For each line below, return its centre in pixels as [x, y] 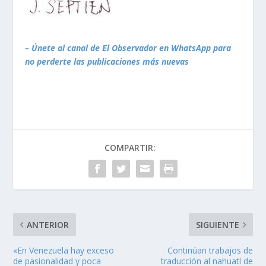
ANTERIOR [48, 224]
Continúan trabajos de [210, 250]
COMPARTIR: [130, 147]
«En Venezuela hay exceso [64, 250]
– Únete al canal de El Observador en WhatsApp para [128, 47]
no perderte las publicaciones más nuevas [107, 61]
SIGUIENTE [217, 224]
